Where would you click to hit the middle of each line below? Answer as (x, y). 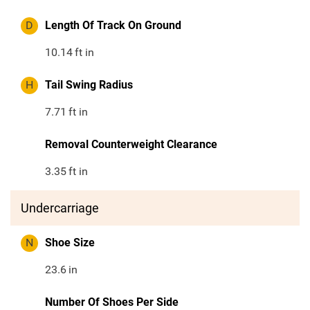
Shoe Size (70, 243)
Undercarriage (60, 208)
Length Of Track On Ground (113, 26)
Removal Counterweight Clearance (131, 145)
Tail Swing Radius (89, 85)
